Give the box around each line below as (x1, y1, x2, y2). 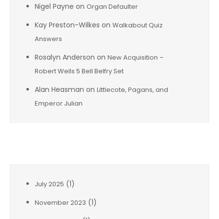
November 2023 (35, 198, 86, 207)
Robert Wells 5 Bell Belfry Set (35, 66, 124, 76)
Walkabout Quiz (112, 21, 163, 30)
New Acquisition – (108, 53, 164, 62)
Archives (10, 137, 47, 149)
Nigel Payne (35, 1, 74, 11)
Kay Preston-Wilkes (35, 20, 100, 30)
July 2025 (35, 179, 64, 189)
